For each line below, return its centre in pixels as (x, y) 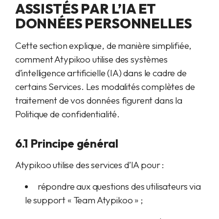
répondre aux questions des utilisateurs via (119, 186)
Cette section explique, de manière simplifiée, (103, 45)
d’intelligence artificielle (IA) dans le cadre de (101, 73)
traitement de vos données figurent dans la (99, 100)
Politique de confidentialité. (67, 114)
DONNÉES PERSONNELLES (103, 23)
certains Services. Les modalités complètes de (105, 87)
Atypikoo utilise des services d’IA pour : (90, 165)
